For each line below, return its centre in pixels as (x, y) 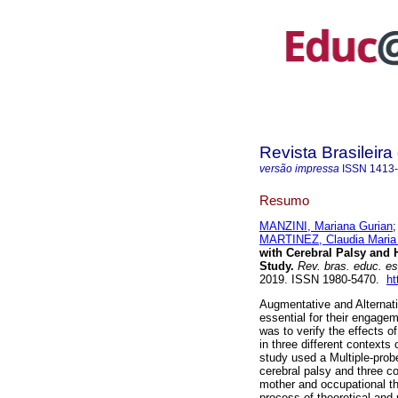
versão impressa (299, 169)
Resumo (284, 200)
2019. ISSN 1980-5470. (323, 280)
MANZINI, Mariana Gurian (326, 227)
